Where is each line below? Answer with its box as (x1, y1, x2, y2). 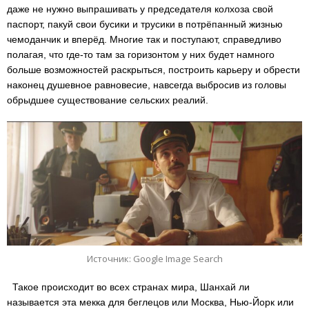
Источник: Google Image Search (86, 252, 223, 266)
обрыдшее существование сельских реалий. (7, 94, 208, 106)
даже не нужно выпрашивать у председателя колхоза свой (7, 3, 273, 15)
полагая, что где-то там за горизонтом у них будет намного (7, 49, 275, 61)
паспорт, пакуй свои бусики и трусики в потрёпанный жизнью (7, 19, 283, 30)
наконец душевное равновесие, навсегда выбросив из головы (7, 79, 286, 91)
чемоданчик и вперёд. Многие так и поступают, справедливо (7, 34, 281, 46)
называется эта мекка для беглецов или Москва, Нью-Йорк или (7, 296, 294, 308)
